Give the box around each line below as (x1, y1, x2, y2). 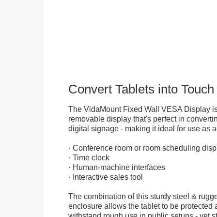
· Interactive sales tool (68, 172, 143, 181)
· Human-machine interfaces (68, 162, 165, 171)
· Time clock (68, 153, 109, 162)
